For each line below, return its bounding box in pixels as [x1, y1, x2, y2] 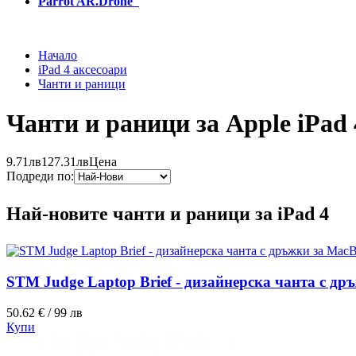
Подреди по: [6, 169, 74, 184]
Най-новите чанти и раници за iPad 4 [6, 203, 329, 225]
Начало [38, 48, 77, 63]
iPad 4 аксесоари [38, 63, 127, 77]
